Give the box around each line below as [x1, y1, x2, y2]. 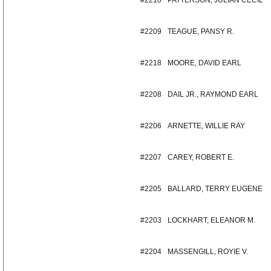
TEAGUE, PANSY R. [168, 27, 234, 36]
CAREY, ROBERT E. [168, 153, 234, 162]
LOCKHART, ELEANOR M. [168, 216, 255, 224]
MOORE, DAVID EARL [168, 59, 241, 67]
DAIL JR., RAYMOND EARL [168, 90, 258, 99]
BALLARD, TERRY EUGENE [168, 184, 263, 193]
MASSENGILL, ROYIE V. [168, 247, 248, 256]
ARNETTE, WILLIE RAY [168, 122, 245, 130]
